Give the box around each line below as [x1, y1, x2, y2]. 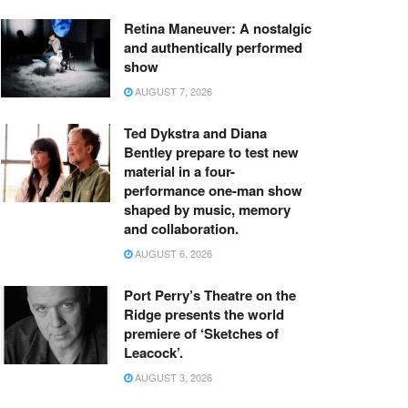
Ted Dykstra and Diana [124, 123, 267, 144]
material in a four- [124, 161, 235, 182]
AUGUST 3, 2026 [132, 370, 212, 385]
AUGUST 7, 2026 [132, 84, 212, 99]
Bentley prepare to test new [124, 142, 299, 163]
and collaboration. [124, 219, 239, 240]
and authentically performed [124, 37, 302, 58]
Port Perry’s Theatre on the [124, 285, 296, 306]
